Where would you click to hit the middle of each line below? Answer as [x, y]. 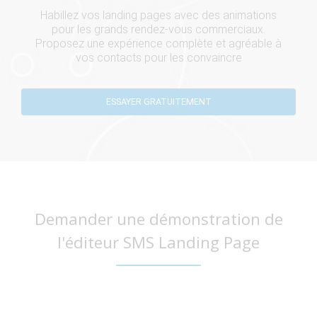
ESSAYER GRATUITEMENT [158, 101]
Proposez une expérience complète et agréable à [158, 43]
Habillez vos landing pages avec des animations [158, 15]
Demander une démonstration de [158, 219]
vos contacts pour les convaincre [158, 57]
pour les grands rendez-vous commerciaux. [158, 29]
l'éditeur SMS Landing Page [158, 242]
